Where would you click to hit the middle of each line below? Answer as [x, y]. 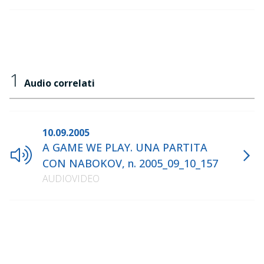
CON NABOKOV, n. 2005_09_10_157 [130, 163]
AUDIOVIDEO [71, 179]
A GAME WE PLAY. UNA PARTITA [125, 147]
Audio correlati [60, 83]
